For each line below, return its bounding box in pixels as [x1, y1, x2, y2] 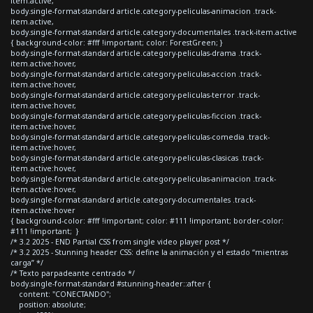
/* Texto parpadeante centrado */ [10, 268, 135, 278]
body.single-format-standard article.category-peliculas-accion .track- [10, 68, 261, 79]
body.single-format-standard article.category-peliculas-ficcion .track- [10, 110, 261, 121]
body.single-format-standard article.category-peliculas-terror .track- [10, 89, 260, 100]
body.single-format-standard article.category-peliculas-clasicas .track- [10, 152, 263, 163]
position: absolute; [10, 299, 86, 310]
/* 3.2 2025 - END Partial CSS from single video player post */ [10, 236, 229, 247]
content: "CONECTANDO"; [10, 289, 111, 299]
